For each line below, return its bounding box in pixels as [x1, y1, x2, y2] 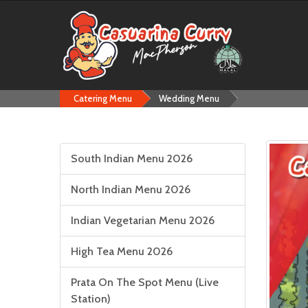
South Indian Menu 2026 [71, 152, 192, 165]
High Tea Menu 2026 [71, 245, 173, 258]
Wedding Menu [159, 93, 219, 104]
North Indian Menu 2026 [71, 183, 190, 196]
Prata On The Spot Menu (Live [71, 276, 219, 289]
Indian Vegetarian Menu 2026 [71, 214, 214, 227]
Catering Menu [74, 93, 132, 104]
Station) [71, 292, 111, 305]
